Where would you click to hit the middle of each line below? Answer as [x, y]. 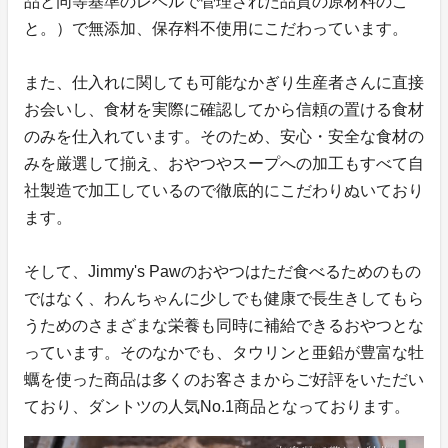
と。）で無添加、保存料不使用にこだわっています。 [216, 28]
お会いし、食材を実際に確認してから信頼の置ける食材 [224, 109]
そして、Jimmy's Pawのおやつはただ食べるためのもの [222, 271]
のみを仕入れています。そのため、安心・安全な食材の [224, 136]
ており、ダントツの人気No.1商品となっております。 [217, 406]
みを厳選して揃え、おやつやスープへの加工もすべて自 [224, 163]
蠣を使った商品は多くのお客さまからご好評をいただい [224, 379]
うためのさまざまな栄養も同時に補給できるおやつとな [224, 325]
